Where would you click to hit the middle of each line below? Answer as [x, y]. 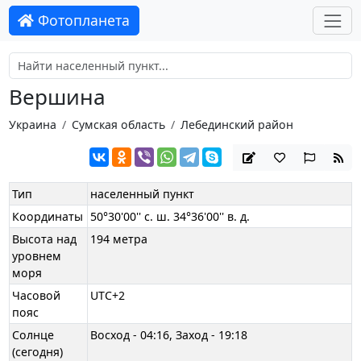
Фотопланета [82, 21]
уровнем [37, 256]
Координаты [48, 217]
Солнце [33, 335]
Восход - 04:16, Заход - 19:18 [169, 335]
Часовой [37, 296]
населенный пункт [143, 194]
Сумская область [118, 124]
